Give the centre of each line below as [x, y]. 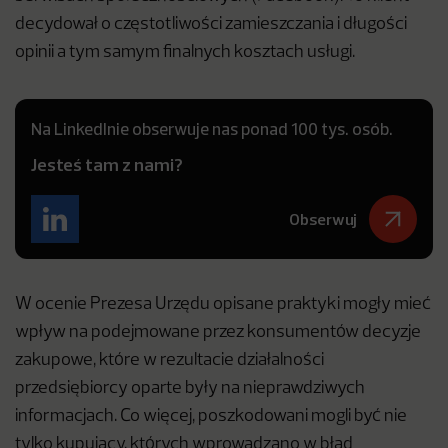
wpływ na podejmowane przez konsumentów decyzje [218, 332]
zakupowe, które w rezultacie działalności [169, 360]
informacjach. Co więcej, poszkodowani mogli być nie [211, 416]
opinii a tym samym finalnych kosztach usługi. [186, 52]
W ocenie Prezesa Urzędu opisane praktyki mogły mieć [223, 304]
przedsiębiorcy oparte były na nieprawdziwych [190, 388]
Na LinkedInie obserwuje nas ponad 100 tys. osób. [212, 128]
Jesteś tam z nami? [107, 164]
